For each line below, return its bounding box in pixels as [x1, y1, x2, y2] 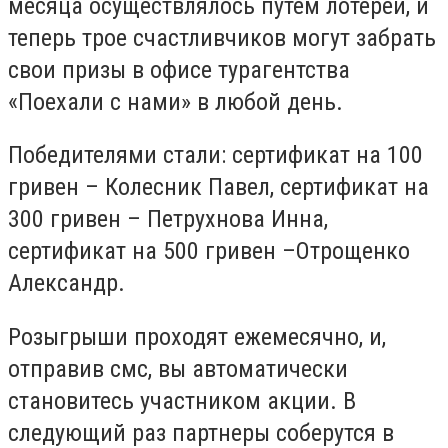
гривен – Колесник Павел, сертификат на [8, 173, 429, 202]
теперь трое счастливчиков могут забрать [8, 23, 436, 52]
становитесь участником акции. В [8, 386, 356, 415]
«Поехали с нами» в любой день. [8, 87, 343, 116]
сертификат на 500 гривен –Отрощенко [8, 237, 410, 266]
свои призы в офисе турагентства [8, 55, 350, 84]
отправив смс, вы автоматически [8, 354, 348, 383]
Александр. [8, 269, 125, 298]
